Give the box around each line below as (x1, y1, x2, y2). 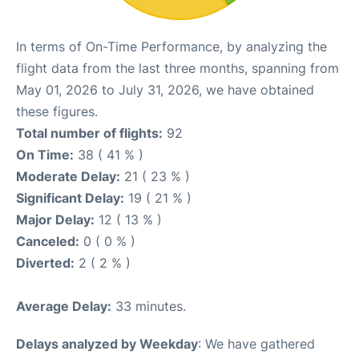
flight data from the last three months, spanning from (16, 60, 339, 77)
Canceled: (16, 233, 79, 250)
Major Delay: (16, 212, 95, 228)
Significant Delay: (16, 190, 124, 207)
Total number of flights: (16, 125, 163, 142)
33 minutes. (111, 298, 186, 315)
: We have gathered (198, 336, 315, 353)
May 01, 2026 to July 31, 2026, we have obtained (16, 82, 314, 99)
